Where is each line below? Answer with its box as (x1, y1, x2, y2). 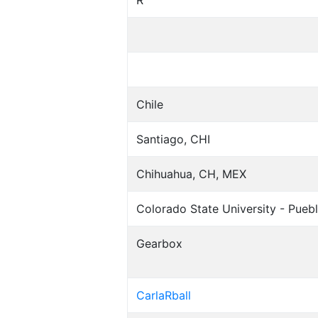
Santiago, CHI (136, 132, 210, 147)
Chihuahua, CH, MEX (136, 167, 246, 182)
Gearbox (136, 236, 182, 251)
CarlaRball (136, 288, 191, 303)
